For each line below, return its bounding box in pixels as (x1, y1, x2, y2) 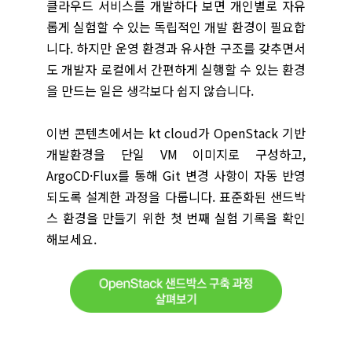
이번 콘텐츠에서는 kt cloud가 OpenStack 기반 (46, 123, 306, 142)
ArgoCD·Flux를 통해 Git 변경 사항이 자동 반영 (46, 166, 306, 185)
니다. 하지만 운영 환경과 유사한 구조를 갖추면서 (46, 38, 306, 57)
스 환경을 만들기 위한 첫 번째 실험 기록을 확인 (46, 208, 306, 227)
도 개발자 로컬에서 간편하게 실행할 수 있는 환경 (46, 60, 306, 79)
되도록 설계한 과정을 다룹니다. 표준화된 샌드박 (46, 187, 306, 206)
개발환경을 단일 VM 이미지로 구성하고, (46, 145, 306, 163)
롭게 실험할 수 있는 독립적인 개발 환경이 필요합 (46, 17, 306, 36)
